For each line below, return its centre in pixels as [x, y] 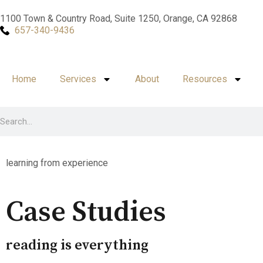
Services [78, 79]
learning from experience [57, 163]
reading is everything [77, 245]
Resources [205, 79]
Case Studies [86, 213]
